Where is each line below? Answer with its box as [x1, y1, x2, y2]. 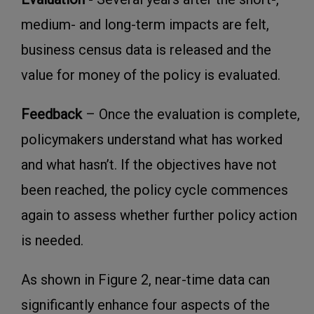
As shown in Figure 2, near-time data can [21, 271, 270, 289]
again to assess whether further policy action [21, 207, 297, 224]
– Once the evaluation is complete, [82, 106, 300, 123]
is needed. [21, 232, 83, 250]
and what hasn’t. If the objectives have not [21, 156, 277, 174]
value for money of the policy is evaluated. [21, 67, 280, 84]
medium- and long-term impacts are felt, [21, 16, 269, 34]
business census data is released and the [21, 41, 271, 59]
